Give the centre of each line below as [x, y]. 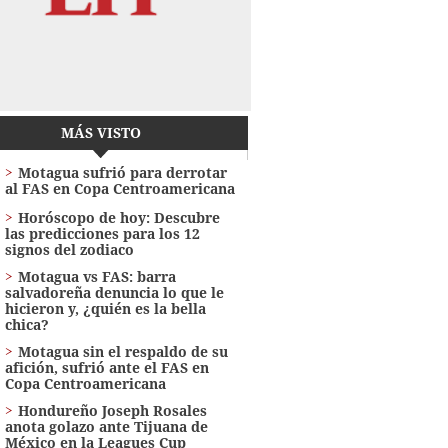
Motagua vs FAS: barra [96, 277]
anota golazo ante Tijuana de [106, 427]
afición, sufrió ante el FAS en [106, 368]
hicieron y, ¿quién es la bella [105, 309]
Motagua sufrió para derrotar [122, 173]
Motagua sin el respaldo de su [122, 352]
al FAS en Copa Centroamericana [119, 189]
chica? [26, 325]
